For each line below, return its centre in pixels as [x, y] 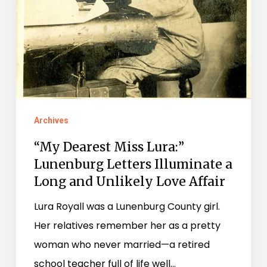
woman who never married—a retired [122, 244]
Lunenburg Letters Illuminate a [133, 164]
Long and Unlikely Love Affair [129, 181]
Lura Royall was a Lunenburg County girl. [127, 206]
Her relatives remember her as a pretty [127, 225]
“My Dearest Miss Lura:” [109, 147]
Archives [51, 120]
